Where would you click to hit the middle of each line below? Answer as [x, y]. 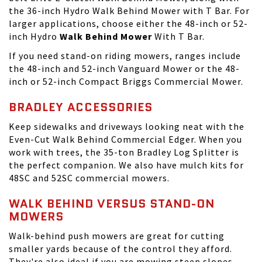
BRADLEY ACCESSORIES [81, 107]
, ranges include [205, 56]
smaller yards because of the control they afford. [120, 249]
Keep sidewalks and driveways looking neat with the [127, 126]
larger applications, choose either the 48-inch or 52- [128, 23]
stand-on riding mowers [115, 56]
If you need [35, 56]
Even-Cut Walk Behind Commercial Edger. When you [125, 139]
